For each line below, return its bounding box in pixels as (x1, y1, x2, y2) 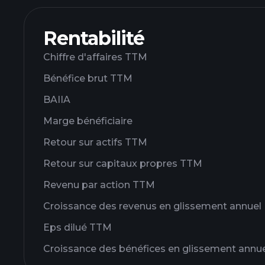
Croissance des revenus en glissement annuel (43, 201, 261, 212)
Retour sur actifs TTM (43, 137, 147, 148)
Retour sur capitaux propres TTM (43, 158, 202, 169)
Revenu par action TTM (43, 179, 155, 190)
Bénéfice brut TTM (43, 73, 132, 84)
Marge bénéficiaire (43, 115, 132, 127)
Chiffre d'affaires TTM (43, 51, 147, 63)
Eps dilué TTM (43, 222, 112, 233)
